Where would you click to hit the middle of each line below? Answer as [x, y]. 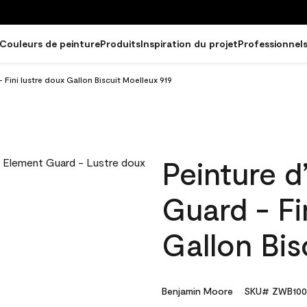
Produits [120, 44]
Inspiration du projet [189, 44]
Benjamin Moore [197, 291]
